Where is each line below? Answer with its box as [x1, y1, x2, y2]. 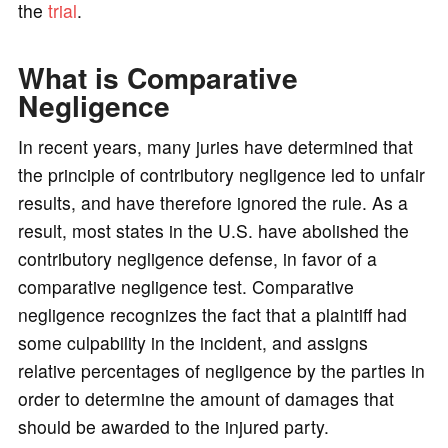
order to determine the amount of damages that [17, 386, 394, 412]
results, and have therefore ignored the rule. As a [17, 190, 408, 216]
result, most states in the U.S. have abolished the [17, 218, 409, 244]
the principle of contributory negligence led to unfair [17, 162, 425, 188]
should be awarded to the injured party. [17, 414, 329, 440]
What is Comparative [17, 56, 298, 98]
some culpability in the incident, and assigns [17, 330, 368, 356]
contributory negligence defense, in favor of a [17, 246, 377, 272]
